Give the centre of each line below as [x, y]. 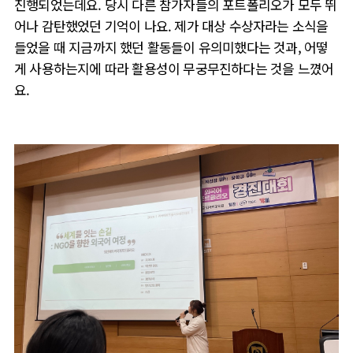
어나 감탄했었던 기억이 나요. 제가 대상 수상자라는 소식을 [171, 26]
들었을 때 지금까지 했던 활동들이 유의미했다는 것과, [160, 47]
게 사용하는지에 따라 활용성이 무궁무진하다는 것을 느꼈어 [174, 68]
